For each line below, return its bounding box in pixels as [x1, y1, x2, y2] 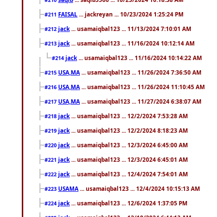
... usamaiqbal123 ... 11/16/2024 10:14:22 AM [77, 53, 202, 62]
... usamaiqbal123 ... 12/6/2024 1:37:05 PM [70, 199, 187, 207]
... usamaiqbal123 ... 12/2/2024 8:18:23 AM [70, 126, 188, 134]
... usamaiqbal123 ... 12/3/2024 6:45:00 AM [70, 140, 188, 149]
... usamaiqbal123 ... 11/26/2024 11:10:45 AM [80, 82, 205, 91]
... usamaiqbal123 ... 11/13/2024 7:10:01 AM [70, 24, 191, 32]
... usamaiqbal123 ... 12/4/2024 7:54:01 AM [70, 170, 188, 178]
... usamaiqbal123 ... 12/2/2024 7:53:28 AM [70, 111, 188, 120]
